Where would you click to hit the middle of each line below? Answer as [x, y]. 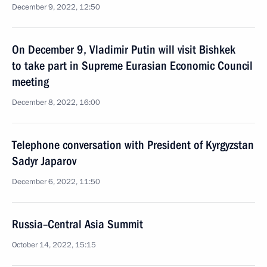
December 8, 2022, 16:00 [56, 103]
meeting [30, 82]
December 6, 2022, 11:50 [56, 182]
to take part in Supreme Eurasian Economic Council [132, 66]
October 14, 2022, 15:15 [54, 245]
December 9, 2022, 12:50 [56, 7]
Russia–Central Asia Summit [77, 224]
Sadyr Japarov [44, 161]
